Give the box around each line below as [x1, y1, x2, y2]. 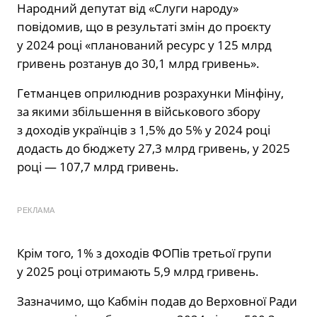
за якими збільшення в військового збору [17, 103, 260, 120]
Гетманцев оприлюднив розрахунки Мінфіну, [17, 84, 284, 101]
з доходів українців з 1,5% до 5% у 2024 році [17, 121, 270, 138]
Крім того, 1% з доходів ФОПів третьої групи [17, 244, 272, 261]
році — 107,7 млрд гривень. [17, 158, 179, 175]
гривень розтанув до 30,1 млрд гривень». [17, 54, 260, 71]
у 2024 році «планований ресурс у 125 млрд [17, 36, 272, 53]
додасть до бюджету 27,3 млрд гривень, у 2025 [17, 139, 290, 156]
